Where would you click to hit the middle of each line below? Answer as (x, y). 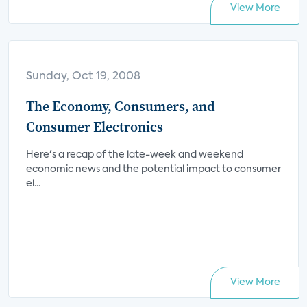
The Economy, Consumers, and (121, 106)
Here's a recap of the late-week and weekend (135, 155)
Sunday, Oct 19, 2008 (83, 77)
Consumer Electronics (95, 127)
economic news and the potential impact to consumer (153, 169)
